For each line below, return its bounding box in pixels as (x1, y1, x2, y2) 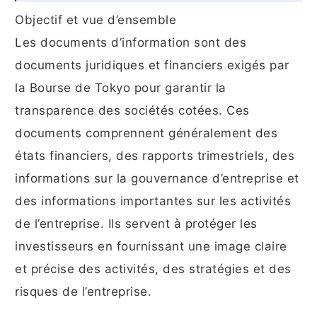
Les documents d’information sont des (15, 35, 246, 50)
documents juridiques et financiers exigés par (15, 58, 289, 73)
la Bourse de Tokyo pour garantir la (15, 81, 226, 96)
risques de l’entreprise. (15, 284, 151, 299)
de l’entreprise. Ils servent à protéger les (15, 217, 258, 231)
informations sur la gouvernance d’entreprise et (15, 171, 299, 186)
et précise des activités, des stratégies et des (15, 262, 292, 277)
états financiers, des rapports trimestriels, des (15, 149, 294, 163)
